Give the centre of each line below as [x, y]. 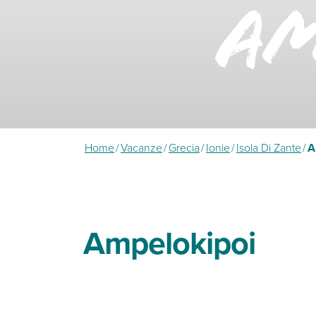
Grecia [184, 147]
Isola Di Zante [269, 147]
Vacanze [141, 147]
